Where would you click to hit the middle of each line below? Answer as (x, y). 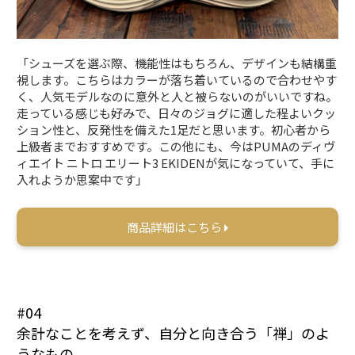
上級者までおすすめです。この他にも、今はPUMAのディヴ (176, 146)
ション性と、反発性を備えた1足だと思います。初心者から (174, 129)
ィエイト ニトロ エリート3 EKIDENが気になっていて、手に (176, 162)
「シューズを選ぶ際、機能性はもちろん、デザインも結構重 (177, 63)
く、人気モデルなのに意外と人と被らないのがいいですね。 (177, 96)
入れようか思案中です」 (82, 179)
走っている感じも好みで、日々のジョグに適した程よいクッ (177, 113)
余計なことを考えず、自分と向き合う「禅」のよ (174, 332)
